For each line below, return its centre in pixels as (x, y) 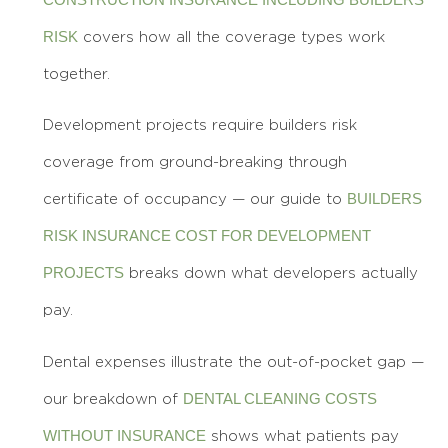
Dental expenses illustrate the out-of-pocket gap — (233, 361)
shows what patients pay (302, 435)
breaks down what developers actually (271, 273)
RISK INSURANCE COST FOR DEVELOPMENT (207, 236)
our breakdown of (113, 398)
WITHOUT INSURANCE (124, 435)
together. (76, 73)
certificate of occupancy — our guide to (195, 199)
